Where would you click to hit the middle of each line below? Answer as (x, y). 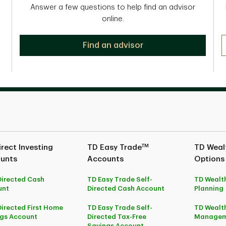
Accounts (106, 159)
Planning (209, 188)
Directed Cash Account (126, 188)
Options (210, 159)
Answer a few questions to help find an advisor (113, 7)
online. (113, 19)
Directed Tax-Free (117, 217)
